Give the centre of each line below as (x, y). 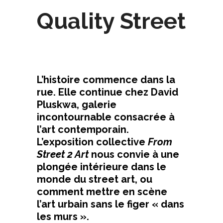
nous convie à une (134, 154)
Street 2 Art (63, 154)
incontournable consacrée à (106, 117)
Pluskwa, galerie (77, 104)
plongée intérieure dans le (102, 167)
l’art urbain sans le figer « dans (111, 204)
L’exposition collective (92, 142)
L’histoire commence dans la (106, 79)
